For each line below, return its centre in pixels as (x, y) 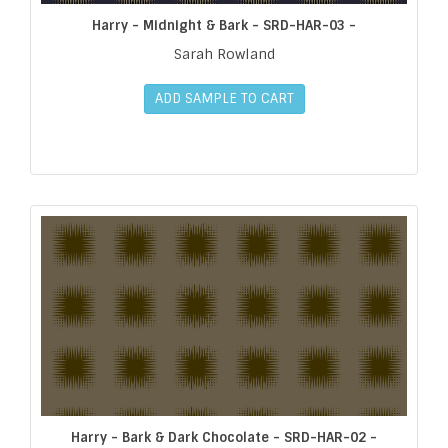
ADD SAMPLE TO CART (224, 98)
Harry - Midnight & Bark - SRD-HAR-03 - (224, 25)
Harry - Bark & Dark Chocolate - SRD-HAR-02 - (224, 437)
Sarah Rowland (224, 53)
